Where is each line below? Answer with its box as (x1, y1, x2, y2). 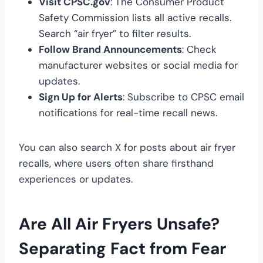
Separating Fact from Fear (19, 237, 226, 259)
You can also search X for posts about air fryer (19, 140, 235, 154)
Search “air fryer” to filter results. (39, 26, 191, 40)
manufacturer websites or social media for (39, 58, 238, 72)
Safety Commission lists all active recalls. (39, 11, 231, 24)
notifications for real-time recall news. (39, 106, 217, 119)
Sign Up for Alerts (39, 90, 123, 103)
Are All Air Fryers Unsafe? (19, 213, 220, 235)
